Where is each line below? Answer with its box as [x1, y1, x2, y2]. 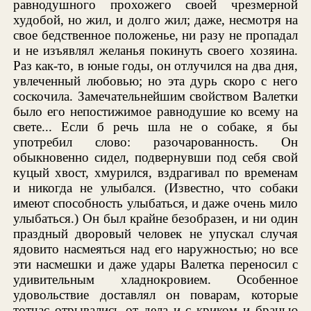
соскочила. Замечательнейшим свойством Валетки [13, 88, 298, 103]
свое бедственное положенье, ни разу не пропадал [13, 27, 298, 42]
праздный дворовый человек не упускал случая [13, 226, 298, 241]
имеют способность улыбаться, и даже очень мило [13, 195, 298, 210]
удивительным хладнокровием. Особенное [13, 271, 298, 287]
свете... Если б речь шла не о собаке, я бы [13, 119, 298, 134]
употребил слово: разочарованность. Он [13, 134, 298, 149]
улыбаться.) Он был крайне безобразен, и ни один [13, 210, 298, 226]
